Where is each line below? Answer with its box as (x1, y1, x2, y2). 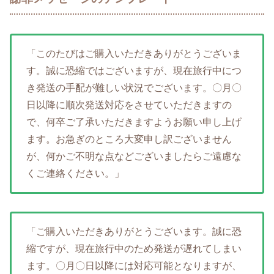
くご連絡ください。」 (26, 168, 124, 179)
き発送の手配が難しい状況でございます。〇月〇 (26, 83, 242, 94)
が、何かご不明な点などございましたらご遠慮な (26, 151, 242, 162)
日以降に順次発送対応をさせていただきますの (26, 100, 232, 111)
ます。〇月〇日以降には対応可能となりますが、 (26, 260, 242, 271)
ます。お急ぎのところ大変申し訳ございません (26, 134, 232, 145)
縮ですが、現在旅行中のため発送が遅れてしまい (26, 243, 242, 254)
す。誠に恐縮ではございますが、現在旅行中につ (26, 65, 242, 76)
